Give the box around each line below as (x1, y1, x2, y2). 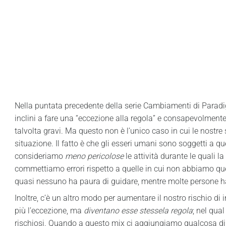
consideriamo (14, 151, 65, 161)
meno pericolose (65, 151, 124, 161)
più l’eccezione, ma (14, 206, 84, 215)
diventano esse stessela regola (83, 206, 193, 215)
